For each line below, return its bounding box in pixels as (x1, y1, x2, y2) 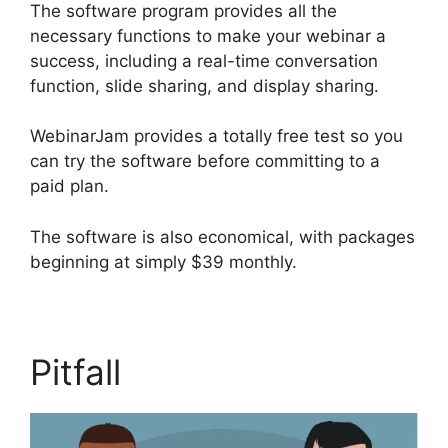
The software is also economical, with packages (30, 226, 415, 247)
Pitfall (30, 350, 121, 393)
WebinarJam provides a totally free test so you (30, 126, 403, 147)
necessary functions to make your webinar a (30, 25, 386, 46)
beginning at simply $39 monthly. (30, 251, 297, 272)
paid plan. (30, 176, 109, 197)
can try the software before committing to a (30, 151, 380, 172)
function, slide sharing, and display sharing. (30, 75, 379, 96)
